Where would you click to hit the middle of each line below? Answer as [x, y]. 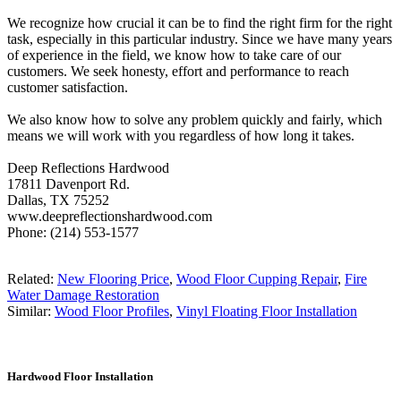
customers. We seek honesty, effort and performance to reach [178, 71]
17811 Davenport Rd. [68, 183]
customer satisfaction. [68, 87]
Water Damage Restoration [83, 294]
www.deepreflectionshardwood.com [110, 216]
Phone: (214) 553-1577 [73, 232]
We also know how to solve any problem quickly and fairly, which [195, 119]
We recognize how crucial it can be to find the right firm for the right [200, 22]
